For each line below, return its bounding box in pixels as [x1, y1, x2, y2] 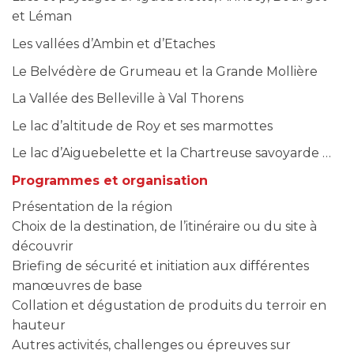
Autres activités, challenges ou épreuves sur [12, 337, 291, 352]
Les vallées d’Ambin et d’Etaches [12, 36, 215, 52]
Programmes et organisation [12, 173, 208, 188]
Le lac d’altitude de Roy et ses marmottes [12, 118, 273, 134]
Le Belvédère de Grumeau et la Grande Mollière [12, 63, 318, 79]
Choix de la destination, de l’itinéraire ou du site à [12, 219, 317, 234]
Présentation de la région [12, 199, 172, 214]
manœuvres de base [12, 278, 142, 293]
